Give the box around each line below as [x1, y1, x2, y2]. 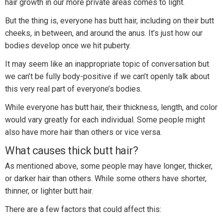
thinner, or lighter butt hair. [5, 186, 93, 196]
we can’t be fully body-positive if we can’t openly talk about [5, 72, 210, 82]
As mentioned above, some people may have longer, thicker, [5, 161, 213, 171]
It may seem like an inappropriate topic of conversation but [5, 59, 209, 69]
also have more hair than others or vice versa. [5, 127, 162, 137]
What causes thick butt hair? [5, 144, 138, 157]
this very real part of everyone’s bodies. [5, 84, 142, 94]
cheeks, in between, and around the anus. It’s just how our [5, 28, 203, 38]
